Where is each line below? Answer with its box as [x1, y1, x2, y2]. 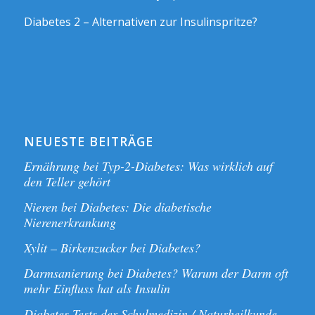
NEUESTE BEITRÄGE [23, 132, 153, 150]
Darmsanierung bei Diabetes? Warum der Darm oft [23, 264, 288, 281]
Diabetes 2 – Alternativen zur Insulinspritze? [23, 13, 257, 30]
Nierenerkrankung [23, 213, 116, 231]
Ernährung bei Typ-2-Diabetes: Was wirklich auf [23, 157, 273, 174]
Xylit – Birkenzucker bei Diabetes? [23, 238, 200, 256]
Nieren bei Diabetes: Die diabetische [23, 198, 212, 215]
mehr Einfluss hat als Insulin [23, 279, 170, 297]
